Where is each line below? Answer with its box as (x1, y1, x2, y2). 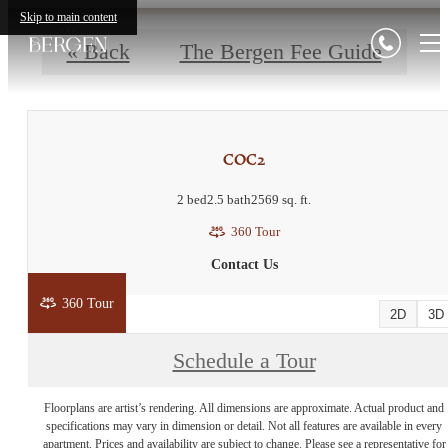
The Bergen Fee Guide (179, 39, 382, 64)
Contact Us (210, 257, 278, 273)
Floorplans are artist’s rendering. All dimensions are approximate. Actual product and (44, 401, 444, 416)
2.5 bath (207, 192, 251, 208)
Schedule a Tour (172, 348, 316, 373)
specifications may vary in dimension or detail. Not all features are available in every (46, 419, 442, 434)
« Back (66, 39, 130, 64)
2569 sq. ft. (251, 192, 311, 208)
